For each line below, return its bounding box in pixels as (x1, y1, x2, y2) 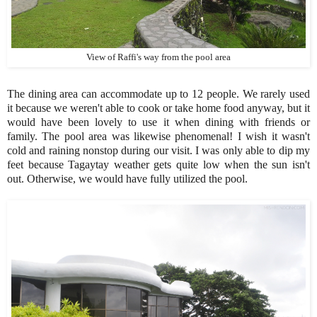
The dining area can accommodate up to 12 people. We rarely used (7, 88, 310, 100)
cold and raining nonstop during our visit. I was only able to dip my (7, 144, 310, 156)
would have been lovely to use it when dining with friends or (7, 116, 310, 128)
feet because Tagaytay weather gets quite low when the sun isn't (7, 158, 310, 171)
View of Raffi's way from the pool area (86, 52, 231, 63)
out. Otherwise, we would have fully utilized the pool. (7, 173, 248, 185)
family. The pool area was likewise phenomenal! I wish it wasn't (7, 130, 310, 142)
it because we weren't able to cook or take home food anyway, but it (7, 102, 310, 114)
